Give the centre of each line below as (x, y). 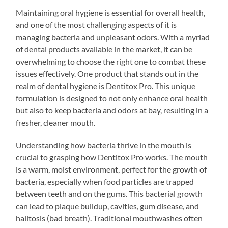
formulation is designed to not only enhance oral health (112, 98)
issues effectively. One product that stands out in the (107, 73)
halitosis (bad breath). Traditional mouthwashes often (109, 218)
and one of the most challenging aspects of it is (96, 24)
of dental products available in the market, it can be (104, 49)
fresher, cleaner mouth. (56, 122)
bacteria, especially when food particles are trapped (105, 181)
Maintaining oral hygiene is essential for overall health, (111, 12)
